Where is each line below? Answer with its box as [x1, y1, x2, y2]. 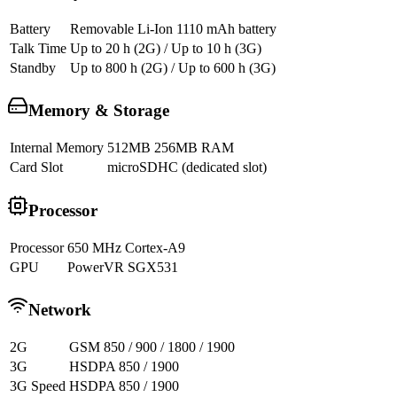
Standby [10, 59, 56, 75]
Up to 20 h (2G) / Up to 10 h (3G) [70, 40, 261, 56]
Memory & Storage [28, 101, 169, 121]
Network [28, 300, 91, 320]
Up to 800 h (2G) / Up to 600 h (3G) [70, 59, 276, 75]
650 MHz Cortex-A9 [67, 239, 185, 255]
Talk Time [10, 40, 66, 56]
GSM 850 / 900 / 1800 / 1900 [69, 339, 235, 355]
